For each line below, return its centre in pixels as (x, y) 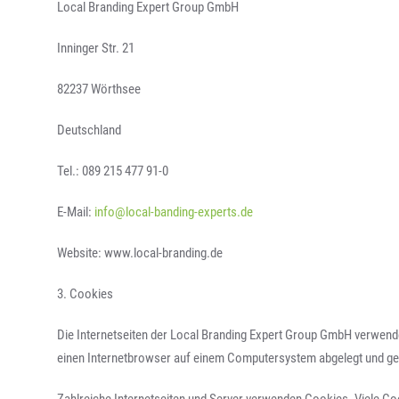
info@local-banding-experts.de (174, 212)
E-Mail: (76, 212)
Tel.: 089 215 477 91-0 (113, 171)
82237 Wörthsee (99, 89)
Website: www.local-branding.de (140, 253)
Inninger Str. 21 (96, 48)
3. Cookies (85, 294)
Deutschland (90, 130)
